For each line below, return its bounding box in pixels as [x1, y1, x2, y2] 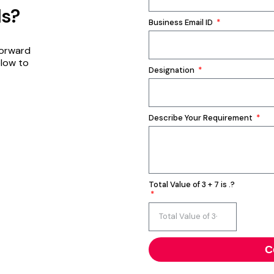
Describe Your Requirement [149, 112, 255, 123]
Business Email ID [149, 17, 215, 28]
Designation [149, 64, 197, 75]
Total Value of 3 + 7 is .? [149, 179, 235, 190]
